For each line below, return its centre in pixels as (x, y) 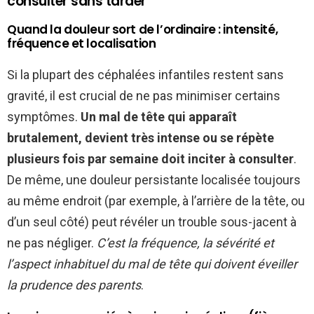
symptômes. (44, 117)
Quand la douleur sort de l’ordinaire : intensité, (143, 30)
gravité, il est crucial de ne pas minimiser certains (144, 96)
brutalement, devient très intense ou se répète (141, 138)
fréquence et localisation (82, 44)
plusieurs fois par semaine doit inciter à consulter (150, 159)
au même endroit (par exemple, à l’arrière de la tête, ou (156, 201)
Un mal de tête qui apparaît (159, 117)
